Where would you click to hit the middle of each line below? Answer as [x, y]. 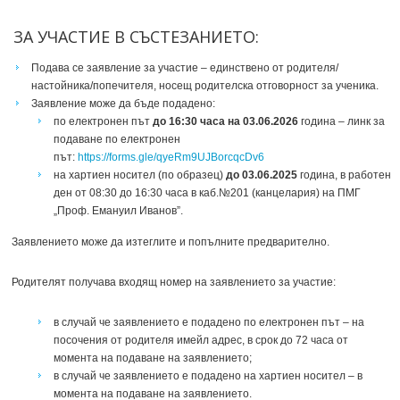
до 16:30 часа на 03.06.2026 [227, 121]
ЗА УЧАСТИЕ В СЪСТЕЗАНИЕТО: [134, 37]
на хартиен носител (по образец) [140, 175]
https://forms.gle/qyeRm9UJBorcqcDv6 [171, 157]
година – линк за [343, 121]
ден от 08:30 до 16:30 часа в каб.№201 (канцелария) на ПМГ [207, 193]
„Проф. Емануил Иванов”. [118, 211]
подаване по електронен [117, 139]
